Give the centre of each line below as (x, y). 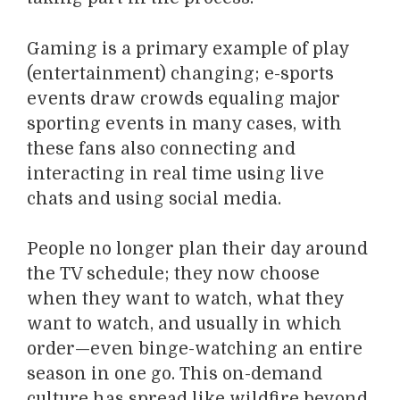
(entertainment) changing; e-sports (180, 74)
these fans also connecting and (161, 149)
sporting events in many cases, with (184, 124)
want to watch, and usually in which (184, 325)
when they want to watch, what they (185, 300)
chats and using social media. (154, 199)
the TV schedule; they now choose (173, 275)
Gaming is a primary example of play (188, 49)
